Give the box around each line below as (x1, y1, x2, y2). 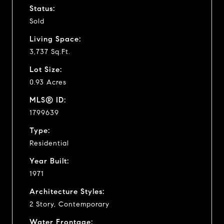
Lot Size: (29, 64, 62, 74)
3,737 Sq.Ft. (29, 47, 70, 56)
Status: (29, 3, 55, 13)
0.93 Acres (29, 77, 66, 86)
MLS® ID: (29, 95, 66, 104)
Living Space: (29, 34, 81, 43)
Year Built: (29, 156, 69, 165)
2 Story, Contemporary (29, 199, 109, 208)
